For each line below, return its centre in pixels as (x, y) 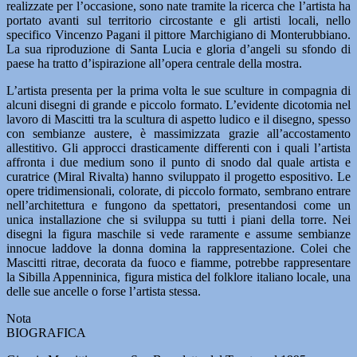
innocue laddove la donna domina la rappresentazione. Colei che (178, 248)
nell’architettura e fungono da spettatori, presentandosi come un (178, 205)
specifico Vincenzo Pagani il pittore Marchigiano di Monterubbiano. (178, 35)
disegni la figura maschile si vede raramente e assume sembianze (178, 234)
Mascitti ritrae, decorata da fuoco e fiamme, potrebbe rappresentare (178, 263)
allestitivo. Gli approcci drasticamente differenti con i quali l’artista (178, 148)
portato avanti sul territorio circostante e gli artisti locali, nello (178, 20)
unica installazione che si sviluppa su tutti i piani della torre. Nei (178, 220)
